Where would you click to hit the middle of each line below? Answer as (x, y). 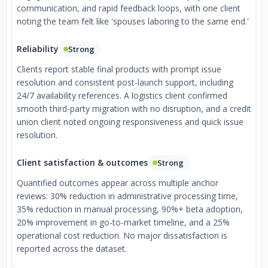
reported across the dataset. (72, 249)
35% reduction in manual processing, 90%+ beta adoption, (130, 209)
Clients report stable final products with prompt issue (119, 69)
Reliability (38, 49)
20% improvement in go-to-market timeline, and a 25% (123, 222)
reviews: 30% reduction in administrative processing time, (127, 196)
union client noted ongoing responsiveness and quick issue (130, 122)
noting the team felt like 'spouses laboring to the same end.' (133, 21)
